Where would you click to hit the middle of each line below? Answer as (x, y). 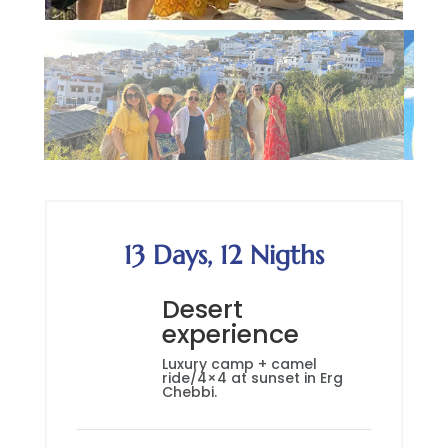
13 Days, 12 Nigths (223, 255)
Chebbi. (189, 392)
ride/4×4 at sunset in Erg (252, 378)
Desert (202, 309)
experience (230, 334)
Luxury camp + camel (239, 364)
